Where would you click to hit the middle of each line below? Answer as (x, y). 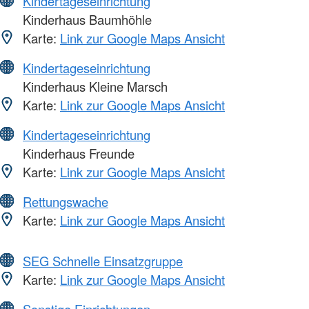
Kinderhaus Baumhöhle (86, 20)
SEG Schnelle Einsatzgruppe (103, 261)
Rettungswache (66, 202)
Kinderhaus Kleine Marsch (93, 87)
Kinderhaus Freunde (77, 153)
